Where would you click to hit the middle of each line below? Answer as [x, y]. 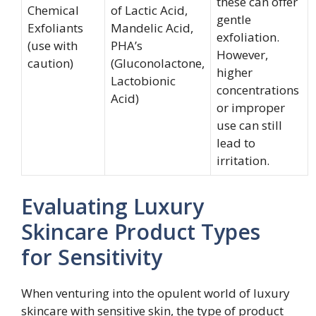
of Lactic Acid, [149, 10]
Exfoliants [55, 28]
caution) [50, 63]
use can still [249, 125]
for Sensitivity [92, 257]
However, [242, 55]
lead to [236, 143]
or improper [251, 108]
